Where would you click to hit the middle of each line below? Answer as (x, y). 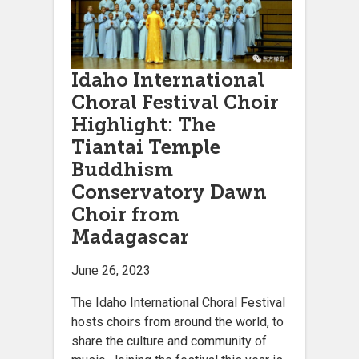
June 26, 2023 (111, 270)
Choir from (125, 214)
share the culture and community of (169, 341)
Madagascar (130, 236)
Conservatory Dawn (169, 192)
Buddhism (122, 169)
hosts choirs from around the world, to (177, 321)
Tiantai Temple (146, 147)
